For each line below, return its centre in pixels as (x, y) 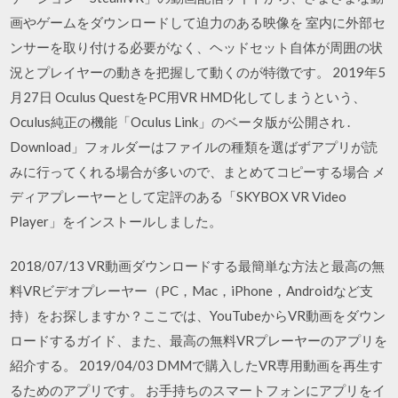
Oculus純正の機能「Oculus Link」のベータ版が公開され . (180, 121)
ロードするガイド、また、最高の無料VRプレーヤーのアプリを (199, 340)
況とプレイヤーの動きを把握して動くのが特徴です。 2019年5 (198, 72)
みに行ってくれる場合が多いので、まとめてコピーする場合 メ (198, 171)
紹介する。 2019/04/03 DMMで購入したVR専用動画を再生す (197, 365)
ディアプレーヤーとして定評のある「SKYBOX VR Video (179, 196)
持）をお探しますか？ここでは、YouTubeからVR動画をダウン (198, 315)
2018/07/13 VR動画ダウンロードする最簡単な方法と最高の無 (198, 266)
